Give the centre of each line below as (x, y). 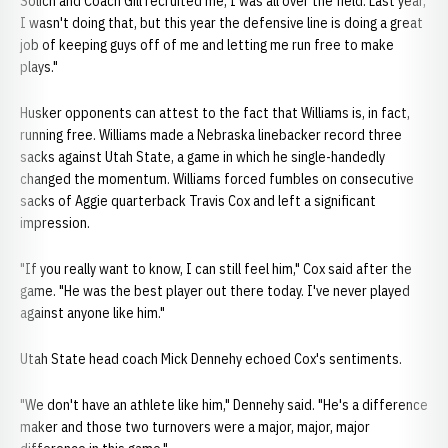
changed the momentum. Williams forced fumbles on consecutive (217, 179)
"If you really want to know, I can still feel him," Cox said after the (216, 269)
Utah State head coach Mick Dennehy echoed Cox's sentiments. (211, 359)
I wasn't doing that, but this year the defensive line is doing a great (221, 23)
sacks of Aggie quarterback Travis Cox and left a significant (198, 201)
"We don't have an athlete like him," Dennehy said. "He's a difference (224, 405)
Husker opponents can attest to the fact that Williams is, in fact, (215, 113)
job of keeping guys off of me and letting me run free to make (207, 45)
